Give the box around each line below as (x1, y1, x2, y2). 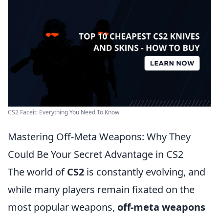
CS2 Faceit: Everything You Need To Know (8, 108, 119, 116)
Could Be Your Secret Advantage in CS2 (8, 147, 183, 161)
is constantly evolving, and (84, 165, 205, 178)
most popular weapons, (8, 200, 117, 214)
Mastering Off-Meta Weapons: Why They (8, 130, 191, 143)
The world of (8, 165, 67, 178)
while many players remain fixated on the (8, 182, 195, 196)
